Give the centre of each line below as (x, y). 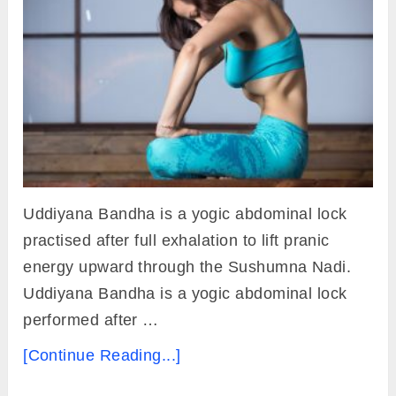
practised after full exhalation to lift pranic (176, 240)
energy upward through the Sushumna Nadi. (187, 267)
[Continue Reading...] (102, 355)
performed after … (91, 320)
